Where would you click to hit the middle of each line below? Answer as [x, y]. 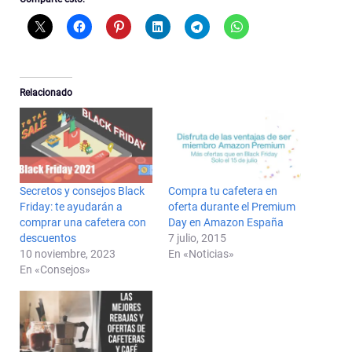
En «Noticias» [201, 254]
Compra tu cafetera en [223, 191]
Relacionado [46, 92]
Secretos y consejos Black [82, 191]
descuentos [48, 238]
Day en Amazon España [226, 223]
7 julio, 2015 [197, 238]
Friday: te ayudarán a [71, 207]
